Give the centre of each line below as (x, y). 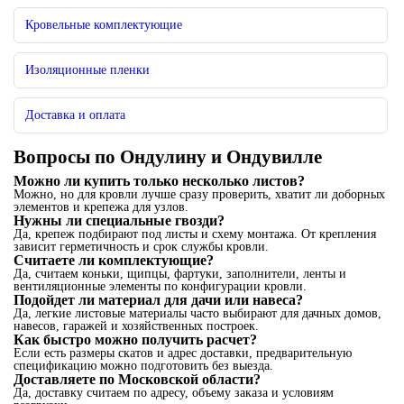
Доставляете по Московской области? (137, 379)
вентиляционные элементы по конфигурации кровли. (160, 286)
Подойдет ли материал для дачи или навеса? (158, 300)
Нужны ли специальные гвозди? (119, 220)
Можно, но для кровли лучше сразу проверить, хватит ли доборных (199, 194)
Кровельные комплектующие (104, 25)
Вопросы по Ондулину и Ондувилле (168, 157)
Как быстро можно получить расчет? (135, 340)
